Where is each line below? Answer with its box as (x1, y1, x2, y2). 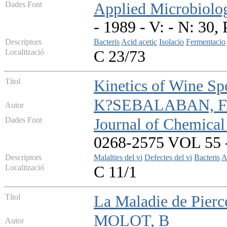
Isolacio (159, 37, 184, 47)
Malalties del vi (94, 153, 142, 162)
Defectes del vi (144, 153, 192, 162)
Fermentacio (186, 37, 225, 47)
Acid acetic (121, 37, 157, 47)
